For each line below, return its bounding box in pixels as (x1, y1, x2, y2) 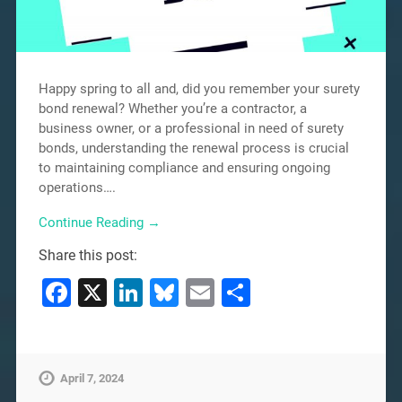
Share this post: (38, 247, 137, 265)
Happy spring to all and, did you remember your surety (38, 81, 360, 98)
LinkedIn (142, 275, 251, 310)
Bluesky (178, 275, 278, 310)
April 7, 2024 (59, 371, 124, 386)
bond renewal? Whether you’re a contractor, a (38, 100, 307, 118)
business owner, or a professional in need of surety (38, 120, 344, 137)
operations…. (38, 179, 116, 197)
